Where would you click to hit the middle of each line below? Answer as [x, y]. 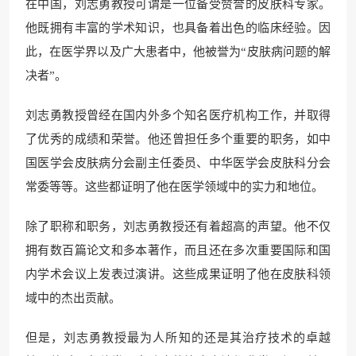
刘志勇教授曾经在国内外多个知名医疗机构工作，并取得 [178, 116]
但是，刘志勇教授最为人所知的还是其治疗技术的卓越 [178, 338]
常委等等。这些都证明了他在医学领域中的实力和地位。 [174, 187]
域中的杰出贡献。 [73, 298]
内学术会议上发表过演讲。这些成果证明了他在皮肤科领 [178, 275]
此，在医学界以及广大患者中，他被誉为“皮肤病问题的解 [178, 52]
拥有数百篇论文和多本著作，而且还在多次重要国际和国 [178, 251]
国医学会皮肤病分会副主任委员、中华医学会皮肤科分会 [178, 163]
